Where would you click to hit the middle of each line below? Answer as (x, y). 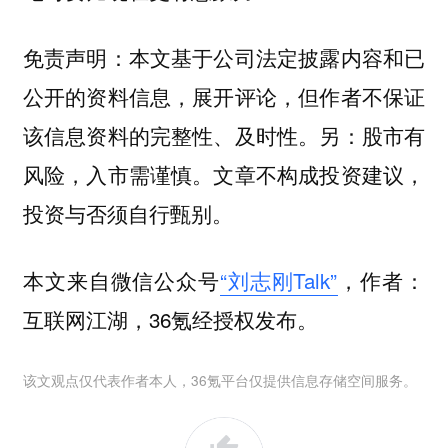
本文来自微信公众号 (121, 279)
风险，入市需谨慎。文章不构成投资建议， (224, 174)
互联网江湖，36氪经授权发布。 (170, 318)
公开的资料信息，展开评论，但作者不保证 (224, 96)
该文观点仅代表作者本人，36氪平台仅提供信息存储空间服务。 (219, 380)
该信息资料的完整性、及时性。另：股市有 (224, 135)
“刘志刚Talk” (278, 279)
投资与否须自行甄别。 (127, 213)
